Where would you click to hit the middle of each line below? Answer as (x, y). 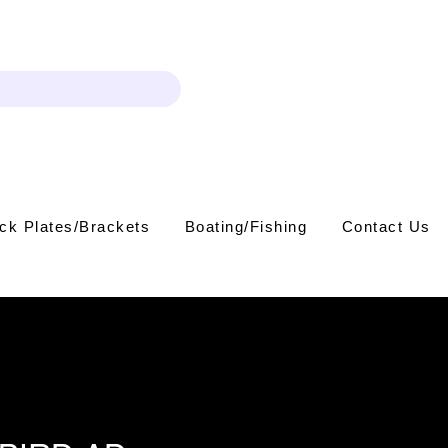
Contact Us (386, 226)
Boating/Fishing (246, 226)
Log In (307, 89)
